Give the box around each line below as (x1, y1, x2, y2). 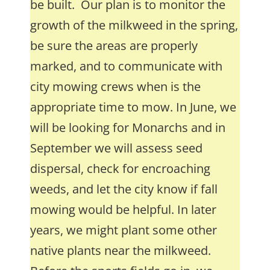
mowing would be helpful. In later (30, 201, 216, 218)
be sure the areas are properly (30, 37, 198, 54)
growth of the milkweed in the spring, (30, 17, 238, 33)
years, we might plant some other (30, 222, 217, 238)
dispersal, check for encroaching (30, 160, 210, 177)
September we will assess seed (30, 140, 202, 156)
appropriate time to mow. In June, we (30, 99, 236, 115)
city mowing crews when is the (30, 78, 201, 95)
